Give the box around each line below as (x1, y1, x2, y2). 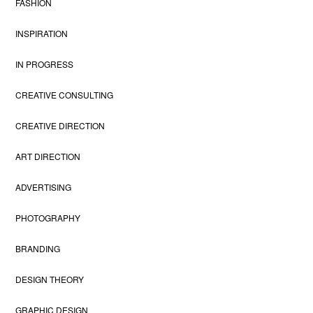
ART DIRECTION (15, 150, 81, 162)
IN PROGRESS (15, 57, 74, 70)
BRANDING (15, 242, 61, 254)
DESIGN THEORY (15, 272, 85, 285)
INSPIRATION (15, 27, 68, 39)
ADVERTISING (15, 180, 72, 193)
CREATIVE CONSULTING (15, 88, 114, 101)
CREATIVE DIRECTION (15, 119, 105, 131)
